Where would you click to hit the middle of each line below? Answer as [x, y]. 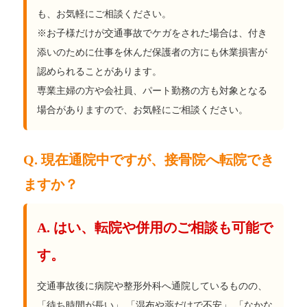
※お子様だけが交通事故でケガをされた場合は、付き [152, 33]
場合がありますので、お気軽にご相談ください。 [143, 110]
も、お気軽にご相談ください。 [105, 14]
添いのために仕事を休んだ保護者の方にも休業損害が [152, 52]
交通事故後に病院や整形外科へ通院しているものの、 [152, 286]
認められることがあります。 [100, 71]
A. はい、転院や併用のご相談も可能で [155, 227]
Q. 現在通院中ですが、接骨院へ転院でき [149, 159]
